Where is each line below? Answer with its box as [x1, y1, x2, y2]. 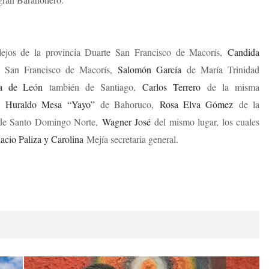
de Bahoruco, [94, 98, 160, 110]
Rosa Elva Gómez [159, 98, 234, 110]
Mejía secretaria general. [83, 133, 178, 145]
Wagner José [101, 115, 155, 128]
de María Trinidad [186, 63, 259, 76]
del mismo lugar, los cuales [154, 115, 260, 128]
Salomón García [117, 63, 187, 76]
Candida [228, 46, 259, 58]
